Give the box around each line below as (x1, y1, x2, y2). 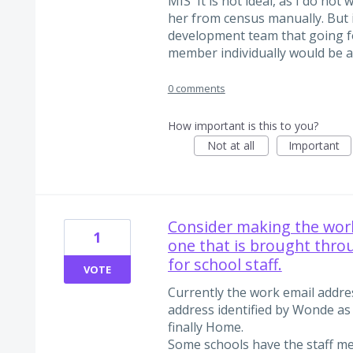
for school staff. (167, 254, 282, 276)
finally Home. (167, 318, 243, 336)
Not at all (207, 138, 255, 154)
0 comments (167, 81, 225, 96)
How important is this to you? (167, 118, 318, 134)
